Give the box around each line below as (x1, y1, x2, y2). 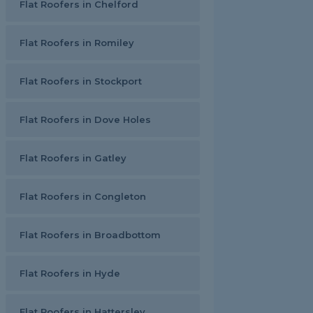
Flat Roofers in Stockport (20, 75, 142, 87)
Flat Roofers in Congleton (20, 191, 146, 202)
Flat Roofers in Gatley (20, 152, 126, 163)
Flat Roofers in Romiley (20, 37, 134, 48)
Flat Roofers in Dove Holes (20, 114, 151, 125)
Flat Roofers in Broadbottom (20, 229, 161, 240)
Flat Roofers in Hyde (20, 268, 120, 279)
